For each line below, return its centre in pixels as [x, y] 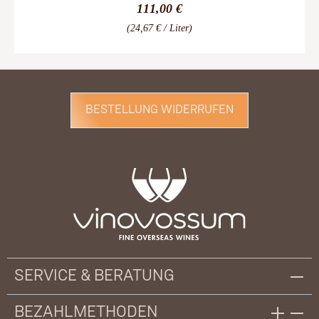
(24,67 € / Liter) [159, 28]
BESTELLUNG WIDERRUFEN [159, 110]
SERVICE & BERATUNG [94, 276]
